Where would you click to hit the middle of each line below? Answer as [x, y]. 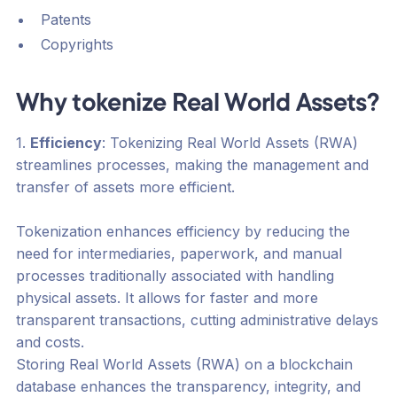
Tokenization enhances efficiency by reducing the [183, 232]
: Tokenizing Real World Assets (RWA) [230, 143]
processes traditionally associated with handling [175, 276]
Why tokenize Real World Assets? [197, 106]
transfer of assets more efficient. [127, 187]
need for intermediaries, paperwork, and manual [179, 254]
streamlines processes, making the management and [192, 165]
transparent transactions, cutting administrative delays [197, 320]
